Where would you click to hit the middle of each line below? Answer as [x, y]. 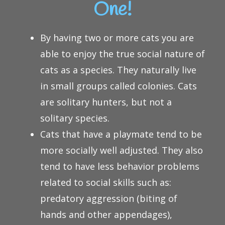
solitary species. [75, 118]
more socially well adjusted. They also [122, 150]
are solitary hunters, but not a [106, 102]
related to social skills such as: [106, 183]
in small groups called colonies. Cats [119, 86]
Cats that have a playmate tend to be [121, 134]
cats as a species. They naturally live [118, 70]
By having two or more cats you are [117, 38]
